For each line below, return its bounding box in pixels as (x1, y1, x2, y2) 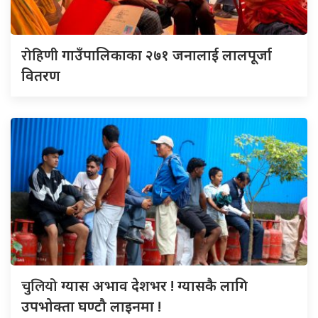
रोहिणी (21, 43, 62, 68)
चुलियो (21, 274, 61, 299)
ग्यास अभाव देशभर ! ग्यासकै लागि (61, 275, 248, 295)
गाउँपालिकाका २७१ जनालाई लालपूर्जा (62, 45, 272, 65)
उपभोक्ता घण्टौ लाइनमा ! (21, 296, 161, 316)
